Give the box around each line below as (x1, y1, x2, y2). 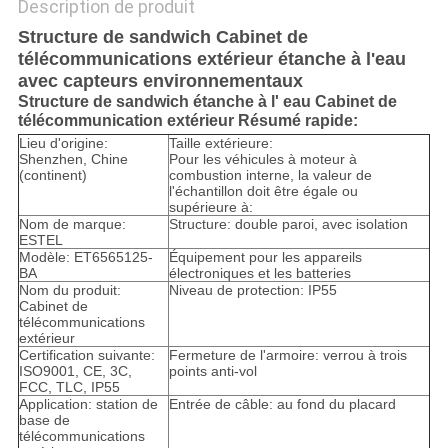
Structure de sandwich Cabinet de (17, 27, 308, 48)
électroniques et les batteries (168, 265, 351, 282)
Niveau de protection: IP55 (168, 282, 337, 299)
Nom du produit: (18, 282, 121, 299)
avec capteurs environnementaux (17, 71, 303, 92)
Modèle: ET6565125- (18, 249, 153, 266)
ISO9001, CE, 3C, (18, 363, 132, 380)
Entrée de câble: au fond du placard (168, 396, 396, 413)
